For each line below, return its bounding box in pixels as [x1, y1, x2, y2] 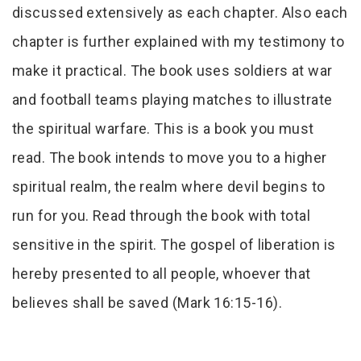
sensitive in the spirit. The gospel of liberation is [12, 236, 336, 254]
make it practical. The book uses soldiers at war [12, 62, 333, 80]
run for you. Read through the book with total [12, 207, 311, 225]
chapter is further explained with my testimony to [12, 33, 345, 51]
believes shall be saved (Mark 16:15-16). [12, 294, 283, 312]
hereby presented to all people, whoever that [12, 265, 311, 283]
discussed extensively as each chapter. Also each [12, 4, 348, 22]
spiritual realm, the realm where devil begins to [12, 178, 326, 196]
